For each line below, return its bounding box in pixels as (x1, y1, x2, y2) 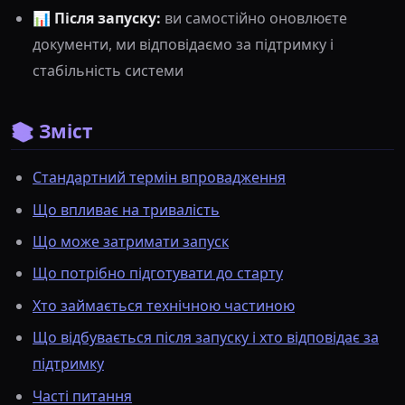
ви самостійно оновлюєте (161, 8, 347, 29)
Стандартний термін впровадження (33, 167, 286, 188)
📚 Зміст (11, 118, 93, 145)
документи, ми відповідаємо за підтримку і (33, 34, 334, 55)
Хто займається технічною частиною (33, 295, 295, 316)
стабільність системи (33, 61, 184, 81)
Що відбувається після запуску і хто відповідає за (33, 327, 379, 348)
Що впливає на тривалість (33, 199, 220, 220)
